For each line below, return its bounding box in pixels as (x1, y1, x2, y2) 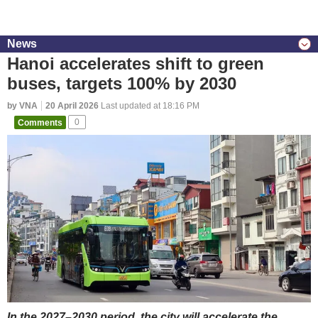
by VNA (7, 101, 38, 111)
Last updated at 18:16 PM (99, 101, 199, 111)
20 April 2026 (45, 101, 99, 111)
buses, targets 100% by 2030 (7, 74, 236, 93)
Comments (18, 117, 62, 127)
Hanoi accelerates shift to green (7, 54, 264, 73)
